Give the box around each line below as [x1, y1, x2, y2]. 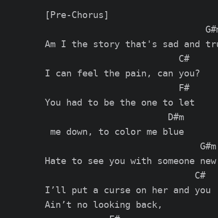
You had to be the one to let [45, 97, 195, 108]
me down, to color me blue [45, 126, 184, 137]
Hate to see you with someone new [45, 155, 216, 166]
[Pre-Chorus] [45, 9, 109, 20]
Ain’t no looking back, [45, 199, 163, 210]
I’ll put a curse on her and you [45, 184, 211, 195]
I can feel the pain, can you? [45, 68, 200, 78]
